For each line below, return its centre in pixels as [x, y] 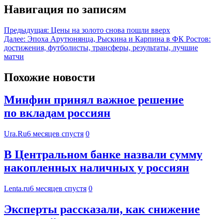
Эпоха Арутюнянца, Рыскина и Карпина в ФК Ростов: [119, 39]
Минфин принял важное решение [94, 100]
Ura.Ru [15, 134]
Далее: [15, 39]
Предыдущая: [26, 30]
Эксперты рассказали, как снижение [102, 209]
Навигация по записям [65, 9]
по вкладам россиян [57, 113]
